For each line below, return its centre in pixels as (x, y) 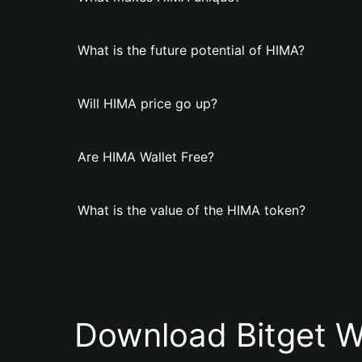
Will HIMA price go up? (147, 103)
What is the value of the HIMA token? (192, 210)
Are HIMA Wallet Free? (146, 157)
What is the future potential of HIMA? (191, 50)
